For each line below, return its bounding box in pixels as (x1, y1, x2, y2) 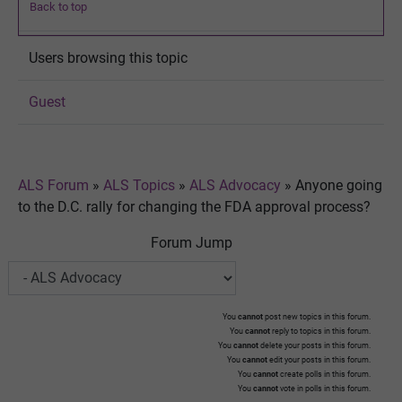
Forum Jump (151, 233, 232, 251)
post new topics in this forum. (263, 311, 371, 321)
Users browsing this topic (29, 48, 188, 66)
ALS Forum (18, 176, 92, 194)
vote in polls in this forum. (278, 383, 371, 393)
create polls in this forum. (278, 369, 371, 379)
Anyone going (295, 176, 382, 194)
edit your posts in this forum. (267, 354, 371, 364)
